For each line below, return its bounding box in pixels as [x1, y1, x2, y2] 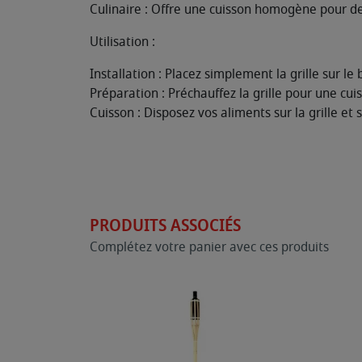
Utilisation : [90, 32, 155, 52]
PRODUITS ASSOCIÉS [90, 213, 241, 238]
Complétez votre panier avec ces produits [90, 237, 329, 257]
